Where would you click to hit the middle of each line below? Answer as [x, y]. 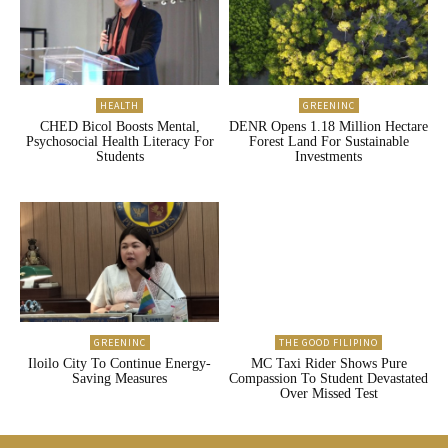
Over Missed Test [328, 393]
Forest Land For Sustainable [328, 142]
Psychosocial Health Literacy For [119, 142]
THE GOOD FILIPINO [328, 342]
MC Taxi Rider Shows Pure [328, 363]
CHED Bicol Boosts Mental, [119, 127]
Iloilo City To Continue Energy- [119, 363]
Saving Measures [119, 378]
